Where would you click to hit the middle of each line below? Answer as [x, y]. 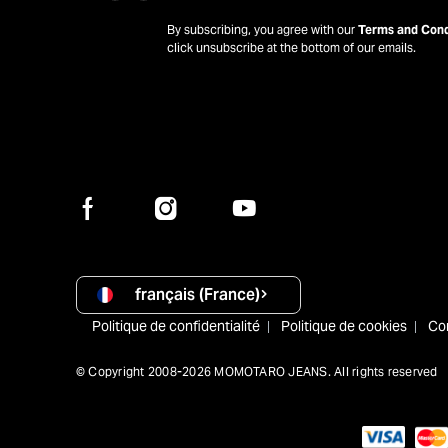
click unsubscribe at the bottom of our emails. [291, 47]
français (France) [197, 294]
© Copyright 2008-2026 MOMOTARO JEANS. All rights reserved [257, 371]
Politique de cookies [344, 325]
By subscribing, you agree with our [262, 29]
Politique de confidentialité [176, 325]
